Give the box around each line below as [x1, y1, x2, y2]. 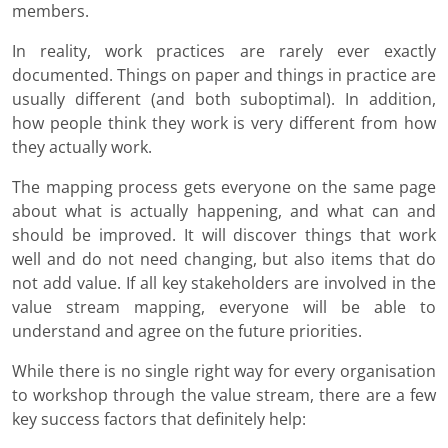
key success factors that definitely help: [12, 408, 306, 431]
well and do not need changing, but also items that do [12, 248, 436, 271]
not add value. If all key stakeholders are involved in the [12, 272, 436, 295]
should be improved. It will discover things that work [12, 224, 436, 247]
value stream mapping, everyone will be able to [12, 296, 436, 319]
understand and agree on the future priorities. [12, 320, 362, 343]
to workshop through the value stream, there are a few [12, 384, 436, 407]
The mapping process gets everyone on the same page [12, 176, 436, 199]
